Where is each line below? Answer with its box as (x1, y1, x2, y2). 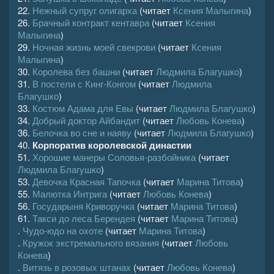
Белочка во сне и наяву (32, 126, 131, 139)
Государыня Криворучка (32, 199, 135, 212)
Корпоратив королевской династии (32, 138, 191, 152)
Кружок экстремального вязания (23, 236, 159, 249)
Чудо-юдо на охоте (23, 224, 103, 237)
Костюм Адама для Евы (32, 102, 133, 114)
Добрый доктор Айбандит (32, 114, 140, 127)
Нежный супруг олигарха (32, 4, 137, 17)
